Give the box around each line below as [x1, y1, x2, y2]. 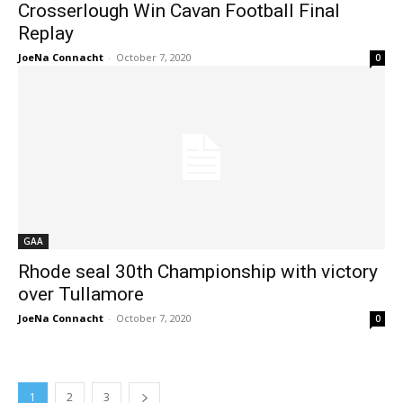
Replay [18, 22, 74, 44]
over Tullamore [18, 283, 144, 305]
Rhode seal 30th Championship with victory [18, 261, 378, 282]
